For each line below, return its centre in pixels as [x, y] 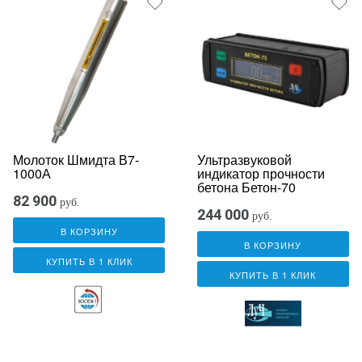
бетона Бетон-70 [246, 187]
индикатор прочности [261, 173]
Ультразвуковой [244, 159]
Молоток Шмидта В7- [76, 159]
